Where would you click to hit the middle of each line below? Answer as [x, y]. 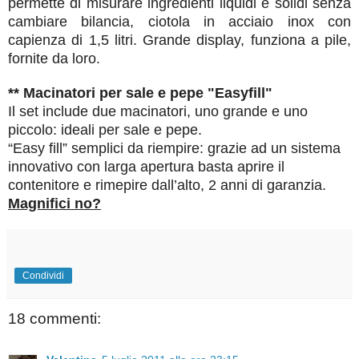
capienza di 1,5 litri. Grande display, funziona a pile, [179, 40]
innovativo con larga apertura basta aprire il [146, 166]
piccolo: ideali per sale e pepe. [105, 129]
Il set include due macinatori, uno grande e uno [158, 111]
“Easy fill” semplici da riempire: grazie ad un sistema [174, 148]
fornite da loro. [54, 58]
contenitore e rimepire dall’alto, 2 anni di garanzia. [167, 185]
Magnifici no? [54, 203]
